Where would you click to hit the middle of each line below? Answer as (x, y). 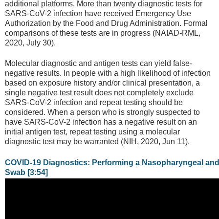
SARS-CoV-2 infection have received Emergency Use (98, 13)
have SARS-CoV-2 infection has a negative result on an (101, 122)
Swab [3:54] (26, 172)
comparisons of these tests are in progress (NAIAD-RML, (103, 33)
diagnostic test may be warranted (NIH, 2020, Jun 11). (97, 142)
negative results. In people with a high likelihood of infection (108, 73)
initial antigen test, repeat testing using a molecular (92, 132)
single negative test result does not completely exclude (99, 93)
